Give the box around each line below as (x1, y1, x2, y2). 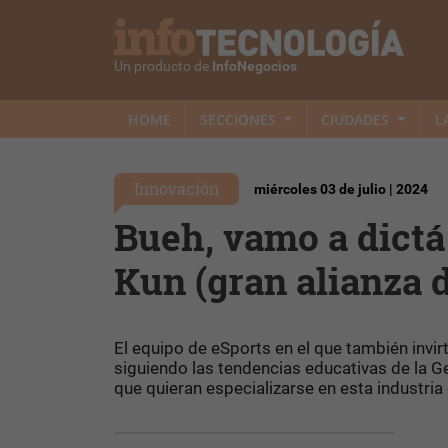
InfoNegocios (212, 58, 297, 76)
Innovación (134, 178, 219, 199)
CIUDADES (321, 109, 394, 129)
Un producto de (114, 58, 212, 76)
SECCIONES (200, 109, 280, 129)
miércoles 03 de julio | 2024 (254, 181, 428, 198)
